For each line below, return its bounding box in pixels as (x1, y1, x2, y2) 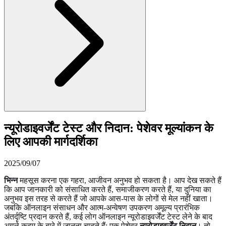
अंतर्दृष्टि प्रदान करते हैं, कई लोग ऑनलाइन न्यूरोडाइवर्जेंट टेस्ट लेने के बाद (4, 212, 212, 221)
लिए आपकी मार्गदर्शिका (4, 135, 97, 148)
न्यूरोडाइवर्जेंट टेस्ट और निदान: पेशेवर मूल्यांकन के (4, 121, 213, 135)
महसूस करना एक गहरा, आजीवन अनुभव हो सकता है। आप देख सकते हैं (18, 176, 221, 185)
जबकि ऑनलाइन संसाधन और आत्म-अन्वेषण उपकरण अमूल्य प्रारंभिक (4, 203, 200, 212)
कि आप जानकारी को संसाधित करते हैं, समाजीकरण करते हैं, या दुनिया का (4, 185, 211, 194)
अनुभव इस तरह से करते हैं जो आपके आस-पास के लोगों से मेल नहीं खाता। (4, 194, 213, 203)
